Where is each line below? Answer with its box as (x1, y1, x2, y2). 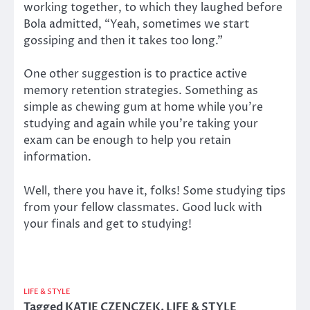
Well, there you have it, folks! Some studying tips (24, 183, 286, 199)
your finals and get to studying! (24, 216, 192, 232)
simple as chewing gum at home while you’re (24, 100, 263, 116)
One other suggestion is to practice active (24, 66, 247, 82)
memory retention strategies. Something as (24, 83, 258, 99)
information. (24, 149, 91, 165)
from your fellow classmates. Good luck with (24, 199, 262, 215)
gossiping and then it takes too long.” (24, 33, 223, 49)
